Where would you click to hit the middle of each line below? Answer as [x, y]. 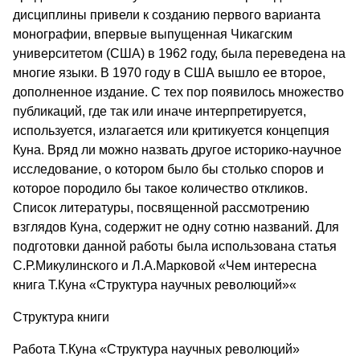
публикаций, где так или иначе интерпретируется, [160, 111]
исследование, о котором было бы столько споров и [168, 169]
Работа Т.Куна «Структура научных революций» [156, 349]
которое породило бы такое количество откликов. [160, 188]
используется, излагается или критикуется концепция [171, 130]
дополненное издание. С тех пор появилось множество [178, 92]
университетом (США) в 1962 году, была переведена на [179, 53]
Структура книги [61, 317]
